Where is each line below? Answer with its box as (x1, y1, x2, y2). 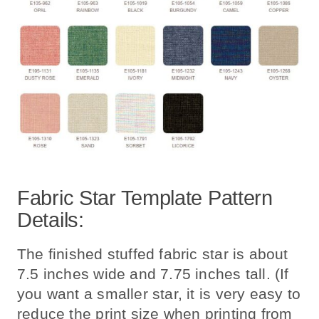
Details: (17, 208, 84, 231)
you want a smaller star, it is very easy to (17, 285, 301, 302)
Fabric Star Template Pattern (17, 186, 273, 209)
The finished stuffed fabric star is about (17, 245, 288, 262)
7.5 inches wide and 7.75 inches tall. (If (17, 265, 289, 282)
